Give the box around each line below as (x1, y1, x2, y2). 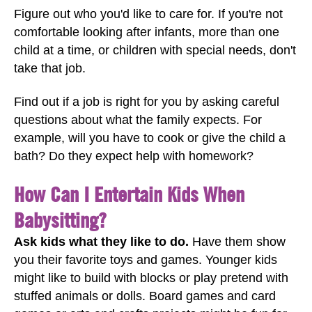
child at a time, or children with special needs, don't (14, 42, 296, 57)
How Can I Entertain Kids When (14, 180, 244, 207)
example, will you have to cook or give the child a (14, 131, 286, 145)
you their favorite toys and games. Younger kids (14, 252, 277, 267)
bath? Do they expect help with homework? (14, 149, 253, 163)
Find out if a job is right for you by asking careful (14, 95, 279, 109)
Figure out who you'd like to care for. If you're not (14, 6, 283, 21)
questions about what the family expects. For (14, 113, 262, 127)
